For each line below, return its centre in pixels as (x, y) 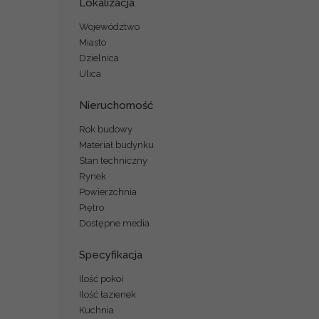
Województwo (109, 26)
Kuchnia (96, 310)
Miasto (92, 42)
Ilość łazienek (107, 294)
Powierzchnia (108, 192)
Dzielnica (99, 58)
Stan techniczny (113, 160)
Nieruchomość (116, 105)
